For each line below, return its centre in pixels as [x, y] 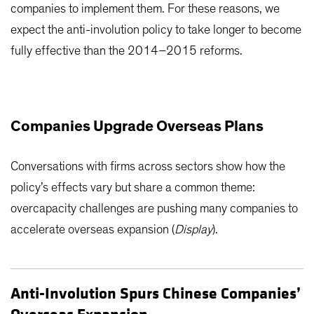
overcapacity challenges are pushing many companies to [154, 209]
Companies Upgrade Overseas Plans [137, 127]
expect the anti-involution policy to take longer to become [156, 30]
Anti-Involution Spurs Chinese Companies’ [156, 294]
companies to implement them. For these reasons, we [145, 9]
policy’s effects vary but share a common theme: [133, 188]
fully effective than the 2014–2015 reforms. [127, 52]
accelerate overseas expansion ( [93, 230]
